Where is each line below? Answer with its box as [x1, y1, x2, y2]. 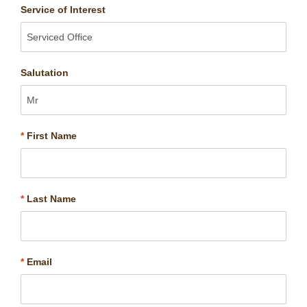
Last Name [24, 193, 76, 204]
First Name [24, 130, 77, 141]
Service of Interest [21, 4, 106, 15]
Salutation [21, 67, 69, 78]
